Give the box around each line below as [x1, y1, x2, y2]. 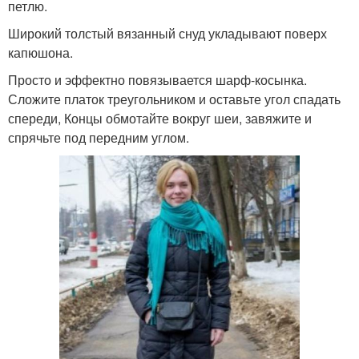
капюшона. [8, 43, 73, 63]
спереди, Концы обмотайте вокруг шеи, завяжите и [8, 109, 312, 128]
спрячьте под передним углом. [8, 128, 189, 147]
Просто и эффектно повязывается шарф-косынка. [8, 71, 307, 90]
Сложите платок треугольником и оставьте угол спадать [8, 90, 341, 109]
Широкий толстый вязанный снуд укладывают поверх [8, 24, 327, 43]
